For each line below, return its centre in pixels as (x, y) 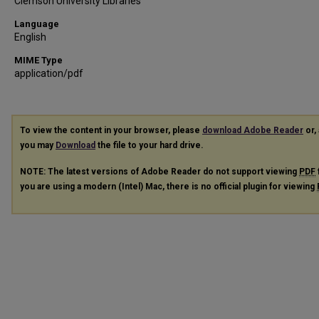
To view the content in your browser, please (111, 130)
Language (37, 24)
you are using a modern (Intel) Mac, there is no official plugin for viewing (168, 186)
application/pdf (49, 73)
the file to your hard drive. (150, 145)
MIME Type (38, 60)
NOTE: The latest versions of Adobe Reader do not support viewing (159, 171)
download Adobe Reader (253, 130)
